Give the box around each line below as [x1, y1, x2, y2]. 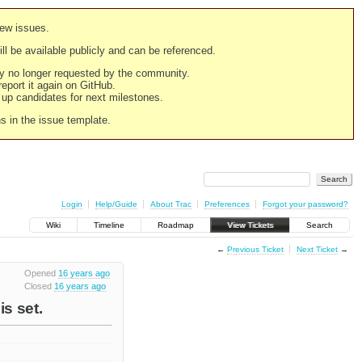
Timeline [94, 221, 124, 230]
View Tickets [227, 221, 273, 230]
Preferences [204, 199, 250, 208]
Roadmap [158, 221, 194, 230]
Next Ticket [296, 244, 338, 254]
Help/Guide [95, 199, 137, 208]
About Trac [149, 199, 192, 208]
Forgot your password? [262, 199, 348, 208]
